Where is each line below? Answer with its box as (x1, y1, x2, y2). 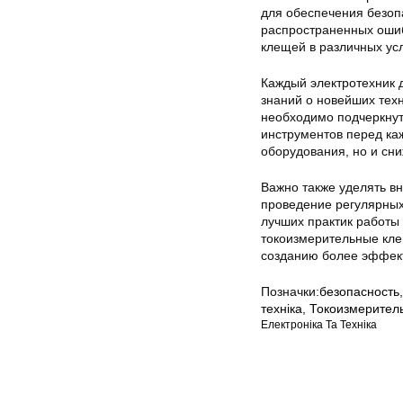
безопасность (319, 283, 399, 299)
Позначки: (261, 283, 319, 299)
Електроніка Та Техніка (261, 318, 377, 331)
